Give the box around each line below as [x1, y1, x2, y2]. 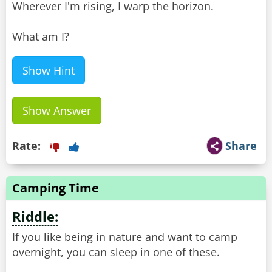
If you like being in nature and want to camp [12, 229, 237, 245]
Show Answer [22, 103, 91, 118]
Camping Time [12, 180, 99, 197]
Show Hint [22, 63, 75, 78]
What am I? [12, 29, 69, 44]
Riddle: [12, 207, 58, 226]
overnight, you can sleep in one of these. [12, 245, 220, 260]
